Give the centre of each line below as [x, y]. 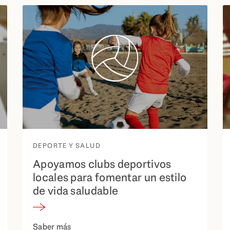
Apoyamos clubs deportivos [102, 164]
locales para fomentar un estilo [110, 178]
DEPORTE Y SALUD [68, 146]
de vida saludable [76, 191]
